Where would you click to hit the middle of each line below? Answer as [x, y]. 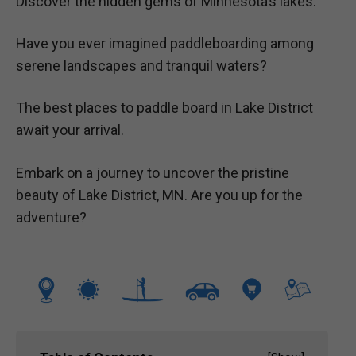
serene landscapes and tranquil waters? [141, 66]
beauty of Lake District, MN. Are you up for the [159, 195]
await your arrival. [70, 130]
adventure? [51, 217]
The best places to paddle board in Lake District [164, 108]
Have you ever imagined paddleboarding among [165, 44]
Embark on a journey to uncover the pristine [153, 172]
